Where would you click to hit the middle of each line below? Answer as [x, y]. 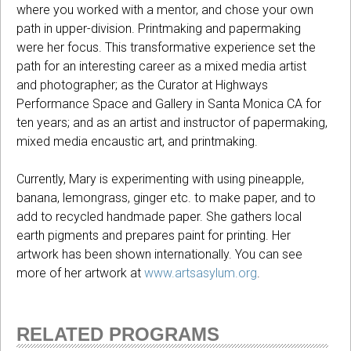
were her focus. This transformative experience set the [166, 47]
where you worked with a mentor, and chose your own [165, 9]
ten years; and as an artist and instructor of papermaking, [172, 122]
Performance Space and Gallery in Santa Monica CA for [169, 103]
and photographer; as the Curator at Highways [142, 85]
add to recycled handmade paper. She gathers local [159, 216]
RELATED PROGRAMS [118, 334]
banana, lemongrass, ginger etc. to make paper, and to [166, 197]
